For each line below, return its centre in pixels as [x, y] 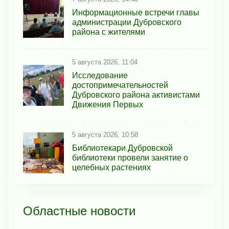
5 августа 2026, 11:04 [105, 62]
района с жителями [109, 32]
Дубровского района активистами [136, 95]
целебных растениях [111, 168]
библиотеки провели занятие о [130, 158]
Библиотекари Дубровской [122, 148]
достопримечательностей [120, 85]
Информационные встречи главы [136, 13]
